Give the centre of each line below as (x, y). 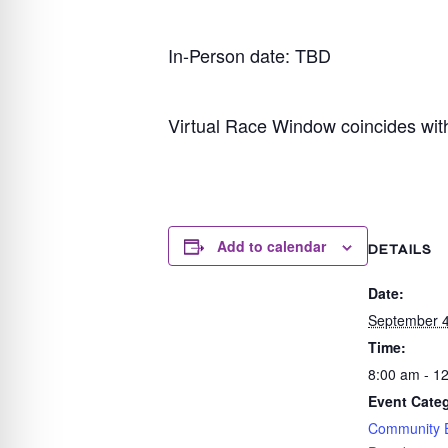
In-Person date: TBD (249, 55)
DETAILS (400, 249)
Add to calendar (271, 246)
